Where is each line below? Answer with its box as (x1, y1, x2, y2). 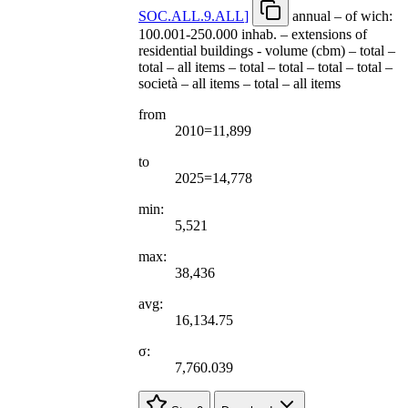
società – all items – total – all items (138, 75, 341, 91)
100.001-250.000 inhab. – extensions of (138, 25, 367, 42)
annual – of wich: (292, 7, 393, 24)
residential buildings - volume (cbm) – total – (138, 42, 395, 58)
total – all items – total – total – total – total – (138, 58, 393, 75)
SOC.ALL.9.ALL (138, 7, 244, 24)
